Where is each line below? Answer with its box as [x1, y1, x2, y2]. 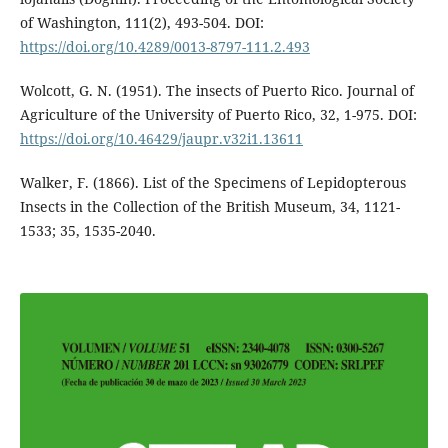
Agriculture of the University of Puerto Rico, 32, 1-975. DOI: [19, 104, 417, 124]
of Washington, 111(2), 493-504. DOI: [19, 12, 264, 32]
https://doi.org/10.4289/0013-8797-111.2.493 [19, 36, 310, 56]
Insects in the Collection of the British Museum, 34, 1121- [19, 196, 400, 216]
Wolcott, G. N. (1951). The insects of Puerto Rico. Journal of [19, 80, 414, 100]
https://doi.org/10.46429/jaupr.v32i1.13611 [19, 128, 303, 148]
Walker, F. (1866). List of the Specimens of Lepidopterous [19, 172, 406, 192]
